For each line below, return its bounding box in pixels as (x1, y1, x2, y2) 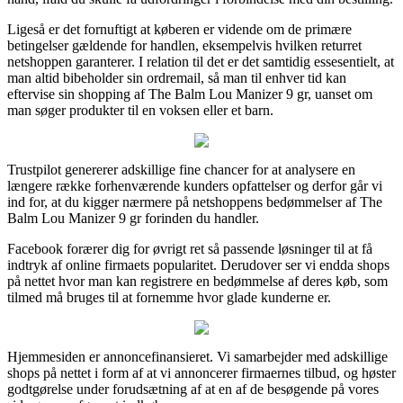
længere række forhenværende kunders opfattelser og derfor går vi (7, 177, 382, 193)
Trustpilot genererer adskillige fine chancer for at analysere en (7, 161, 355, 177)
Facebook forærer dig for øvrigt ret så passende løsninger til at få (7, 240, 372, 256)
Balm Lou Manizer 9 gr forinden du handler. (7, 210, 259, 226)
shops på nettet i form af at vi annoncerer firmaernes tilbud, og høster (7, 364, 396, 381)
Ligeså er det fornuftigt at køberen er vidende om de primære (7, 21, 352, 37)
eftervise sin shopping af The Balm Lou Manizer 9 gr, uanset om (7, 85, 372, 102)
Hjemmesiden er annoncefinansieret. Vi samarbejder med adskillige (7, 348, 388, 364)
